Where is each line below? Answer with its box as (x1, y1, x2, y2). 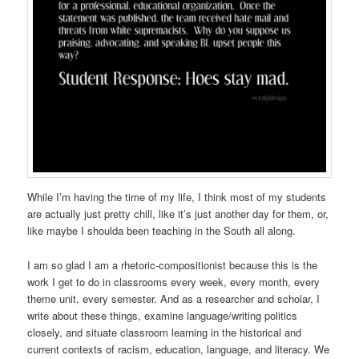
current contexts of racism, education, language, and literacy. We (27, 341, 330, 357)
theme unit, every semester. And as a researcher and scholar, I (27, 290, 321, 306)
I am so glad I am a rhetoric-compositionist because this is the (27, 256, 318, 272)
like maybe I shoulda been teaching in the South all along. (27, 223, 296, 239)
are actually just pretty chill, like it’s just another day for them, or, (27, 206, 329, 222)
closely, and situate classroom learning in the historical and (27, 324, 302, 340)
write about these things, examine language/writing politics (27, 307, 298, 323)
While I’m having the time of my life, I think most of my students (27, 189, 327, 205)
